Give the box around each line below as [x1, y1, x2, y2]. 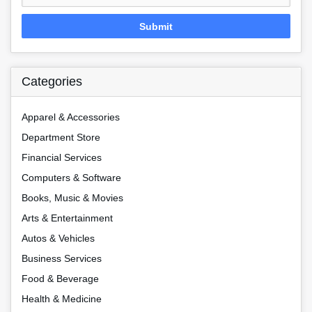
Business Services [22, 253, 102, 265]
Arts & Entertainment [22, 212, 113, 224]
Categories [22, 75, 82, 89]
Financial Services [22, 152, 102, 164]
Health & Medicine [22, 293, 102, 305]
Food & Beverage [22, 273, 99, 285]
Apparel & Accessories [22, 111, 120, 123]
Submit [139, 20, 173, 32]
